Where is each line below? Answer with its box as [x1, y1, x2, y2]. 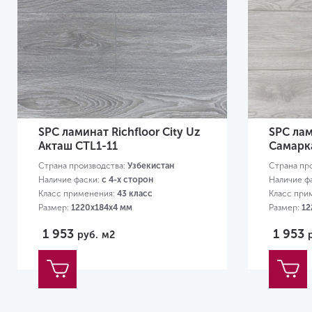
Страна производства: [38, 161, 127, 171]
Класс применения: [38, 189, 117, 199]
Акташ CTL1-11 [38, 139, 118, 153]
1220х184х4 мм [71, 203, 132, 213]
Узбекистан [127, 161, 174, 171]
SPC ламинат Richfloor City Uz [38, 125, 200, 139]
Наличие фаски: [38, 175, 102, 185]
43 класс [117, 189, 153, 199]
